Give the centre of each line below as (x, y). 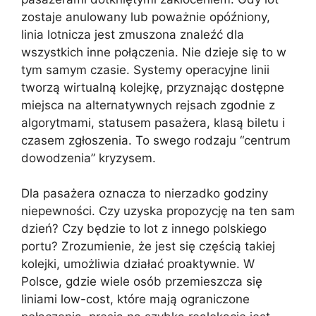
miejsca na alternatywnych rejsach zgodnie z (148, 105)
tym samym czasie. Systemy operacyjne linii (145, 69)
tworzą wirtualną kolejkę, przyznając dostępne (153, 87)
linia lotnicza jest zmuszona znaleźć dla (133, 34)
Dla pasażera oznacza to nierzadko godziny (145, 193)
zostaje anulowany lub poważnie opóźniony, (146, 17)
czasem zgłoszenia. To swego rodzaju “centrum (156, 140)
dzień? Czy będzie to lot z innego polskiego (144, 229)
